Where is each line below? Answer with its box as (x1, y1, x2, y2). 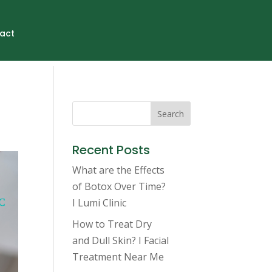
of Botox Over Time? (72, 180, 166, 193)
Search (157, 107, 184, 120)
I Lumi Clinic (72, 196, 127, 209)
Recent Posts (72, 141, 151, 158)
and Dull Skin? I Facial (72, 234, 169, 247)
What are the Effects (72, 163, 165, 177)
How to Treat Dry (72, 217, 152, 231)
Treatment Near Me (72, 250, 165, 263)
